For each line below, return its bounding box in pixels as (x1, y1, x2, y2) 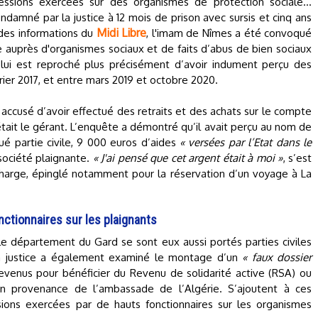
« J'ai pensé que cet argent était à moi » (92, 151, 283, 165)
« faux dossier (242, 251, 312, 264)
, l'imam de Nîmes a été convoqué (146, 26, 312, 40)
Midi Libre (96, 26, 146, 40)
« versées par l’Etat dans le (180, 136, 312, 149)
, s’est (283, 151, 312, 165)
